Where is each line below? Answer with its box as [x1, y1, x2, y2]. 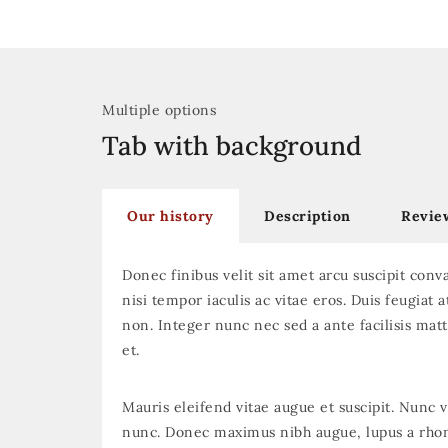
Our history [127, 207, 214, 225]
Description [264, 207, 351, 225]
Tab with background [102, 129, 362, 162]
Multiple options [102, 101, 216, 119]
